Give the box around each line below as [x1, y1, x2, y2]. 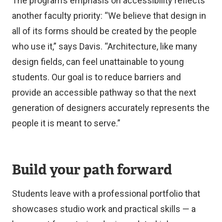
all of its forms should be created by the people [12, 25, 197, 36]
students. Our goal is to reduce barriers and [12, 71, 181, 82]
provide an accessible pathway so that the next [12, 87, 196, 98]
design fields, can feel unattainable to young [12, 56, 184, 67]
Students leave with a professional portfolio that [12, 188, 200, 199]
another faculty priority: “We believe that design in [12, 10, 206, 21]
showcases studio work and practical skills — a [12, 203, 196, 214]
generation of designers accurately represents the [12, 102, 210, 113]
